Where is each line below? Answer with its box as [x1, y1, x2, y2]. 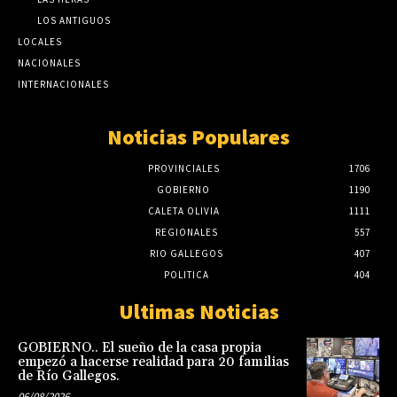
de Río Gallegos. [18, 367, 120, 385]
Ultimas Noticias [118, 297, 279, 325]
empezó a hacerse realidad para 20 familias [18, 353, 289, 370]
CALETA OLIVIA [147, 204, 220, 217]
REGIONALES [154, 225, 218, 238]
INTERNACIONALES [18, 77, 109, 90]
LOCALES [18, 35, 62, 48]
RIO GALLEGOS [149, 246, 223, 260]
